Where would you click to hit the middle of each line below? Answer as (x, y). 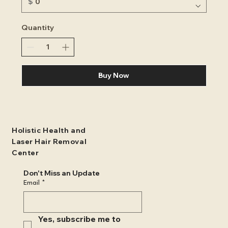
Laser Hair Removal (49, 142)
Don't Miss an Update (62, 173)
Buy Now (114, 75)
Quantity (37, 27)
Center (25, 153)
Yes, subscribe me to (79, 219)
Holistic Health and (49, 131)
